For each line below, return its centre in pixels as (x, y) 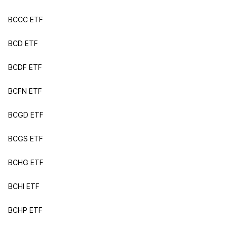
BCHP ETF (25, 210)
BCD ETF (23, 43)
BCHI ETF (24, 186)
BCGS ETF (26, 139)
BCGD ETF (26, 115)
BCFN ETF (25, 91)
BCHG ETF (26, 162)
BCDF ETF (25, 67)
